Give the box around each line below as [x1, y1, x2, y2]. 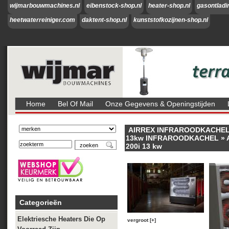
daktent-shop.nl [82, 16, 127, 24]
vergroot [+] [127, 217, 156, 223]
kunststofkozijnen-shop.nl [133, 16, 208, 24]
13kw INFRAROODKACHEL [126, 134, 221, 142]
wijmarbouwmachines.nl [10, 2, 80, 9]
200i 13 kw [126, 142, 162, 150]
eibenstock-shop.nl [86, 2, 142, 9]
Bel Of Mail [58, 100, 93, 108]
